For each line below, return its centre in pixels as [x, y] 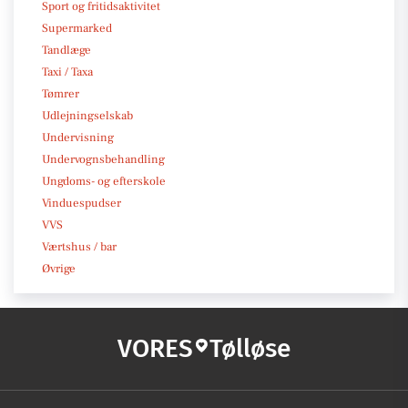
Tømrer [61, 93]
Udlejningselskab [87, 115]
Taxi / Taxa [67, 71]
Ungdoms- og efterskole [104, 181]
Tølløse [250, 348]
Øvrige [59, 268]
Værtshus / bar [79, 246]
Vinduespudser [82, 203]
